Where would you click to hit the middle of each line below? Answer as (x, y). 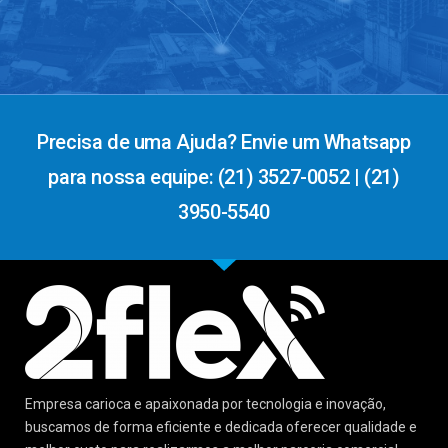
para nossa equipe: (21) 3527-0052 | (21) (224, 176)
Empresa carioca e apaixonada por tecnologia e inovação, (205, 403)
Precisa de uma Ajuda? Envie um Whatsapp (224, 141)
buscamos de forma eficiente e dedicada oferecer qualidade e (221, 426)
